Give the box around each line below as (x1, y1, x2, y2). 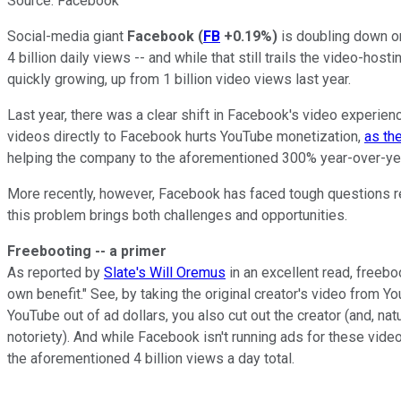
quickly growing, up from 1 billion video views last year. (7, 70, 351, 88)
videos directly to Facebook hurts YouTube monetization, (7, 127, 364, 145)
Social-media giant (7, 27, 127, 45)
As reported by (7, 263, 104, 281)
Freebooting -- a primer (7, 242, 166, 260)
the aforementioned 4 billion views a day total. (7, 349, 294, 367)
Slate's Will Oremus (104, 263, 226, 281)
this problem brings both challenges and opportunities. (7, 206, 347, 224)
